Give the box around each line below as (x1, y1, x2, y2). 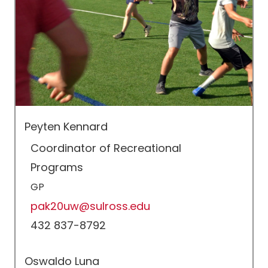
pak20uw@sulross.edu (31, 199, 151, 214)
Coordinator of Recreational (31, 141, 182, 156)
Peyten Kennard (25, 119, 108, 134)
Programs (31, 160, 84, 175)
